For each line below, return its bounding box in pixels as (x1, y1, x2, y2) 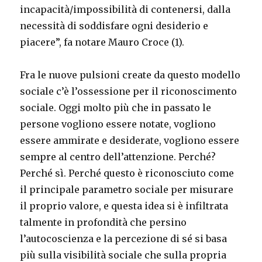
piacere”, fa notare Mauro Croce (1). (20, 36, 185, 48)
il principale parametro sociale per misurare (20, 183, 234, 195)
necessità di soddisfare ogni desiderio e (20, 19, 209, 32)
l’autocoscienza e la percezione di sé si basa (20, 232, 227, 244)
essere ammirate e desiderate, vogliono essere (20, 134, 240, 146)
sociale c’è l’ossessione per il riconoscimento (20, 85, 237, 97)
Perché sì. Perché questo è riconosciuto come (20, 167, 235, 179)
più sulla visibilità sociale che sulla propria (20, 249, 227, 261)
